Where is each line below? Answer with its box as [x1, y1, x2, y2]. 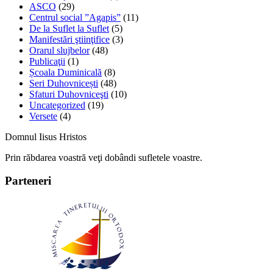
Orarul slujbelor [29, 44, 90, 55]
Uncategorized [29, 99, 85, 110]
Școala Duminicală [29, 66, 102, 77]
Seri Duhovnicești [29, 77, 98, 88]
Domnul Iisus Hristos [5, 131, 87, 142]
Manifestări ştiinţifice [29, 34, 110, 44]
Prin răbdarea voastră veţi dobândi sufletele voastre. [5, 152, 202, 163]
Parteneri [5, 174, 51, 188]
